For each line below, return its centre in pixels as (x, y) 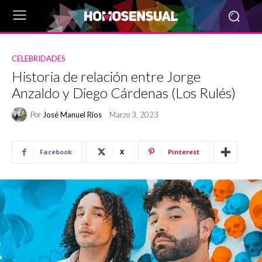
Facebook (56, 152)
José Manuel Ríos (72, 114)
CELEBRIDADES (39, 58)
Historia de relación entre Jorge (106, 76)
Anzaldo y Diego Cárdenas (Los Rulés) (124, 93)
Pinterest (184, 152)
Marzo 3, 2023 (134, 115)
